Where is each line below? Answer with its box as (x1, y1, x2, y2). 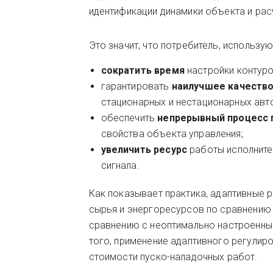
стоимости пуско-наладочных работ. (88, 251, 258, 263)
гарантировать (101, 80, 172, 92)
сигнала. (101, 160, 140, 171)
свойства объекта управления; (101, 128, 243, 140)
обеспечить (101, 112, 155, 124)
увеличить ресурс (101, 144, 190, 155)
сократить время (101, 65, 185, 76)
